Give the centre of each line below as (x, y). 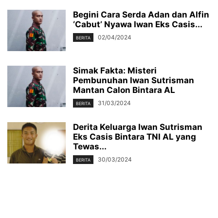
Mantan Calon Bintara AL (124, 90)
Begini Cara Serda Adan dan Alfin (141, 14)
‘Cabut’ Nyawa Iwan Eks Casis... (138, 24)
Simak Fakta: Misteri (115, 70)
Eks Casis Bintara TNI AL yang (135, 136)
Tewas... (90, 146)
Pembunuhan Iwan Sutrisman (134, 80)
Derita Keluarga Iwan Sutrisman (138, 127)
